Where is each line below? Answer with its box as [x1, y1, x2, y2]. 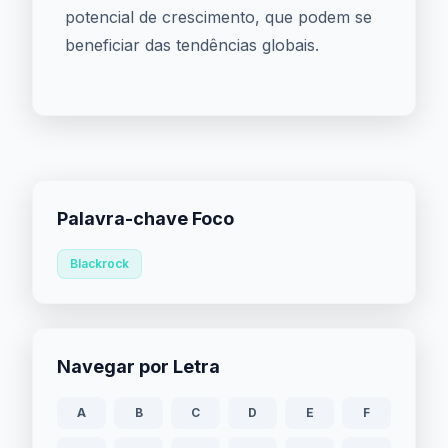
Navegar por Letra [57, 356, 220, 377]
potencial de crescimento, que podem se [65, 7, 372, 27]
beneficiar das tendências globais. [65, 35, 319, 55]
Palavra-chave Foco [57, 208, 234, 229]
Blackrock [70, 256, 129, 271]
